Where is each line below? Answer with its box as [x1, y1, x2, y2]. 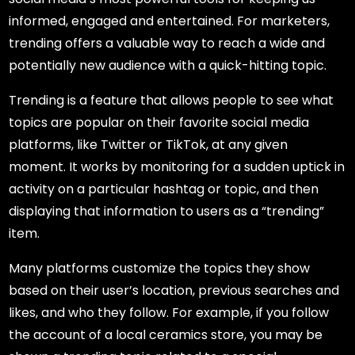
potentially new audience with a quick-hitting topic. [9, 56, 327, 75]
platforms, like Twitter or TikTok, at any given [9, 136, 288, 155]
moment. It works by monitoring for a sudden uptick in [9, 158, 345, 177]
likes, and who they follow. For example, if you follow [9, 303, 330, 323]
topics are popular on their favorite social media [9, 113, 310, 132]
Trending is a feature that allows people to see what [9, 91, 334, 110]
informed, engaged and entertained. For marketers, [9, 12, 330, 31]
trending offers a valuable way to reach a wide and [9, 34, 326, 53]
